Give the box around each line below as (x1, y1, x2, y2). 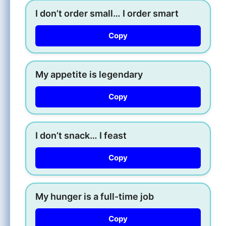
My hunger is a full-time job (35, 191, 154, 202)
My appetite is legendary (35, 69, 143, 80)
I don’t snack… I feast (35, 130, 127, 141)
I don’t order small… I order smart (35, 8, 179, 19)
